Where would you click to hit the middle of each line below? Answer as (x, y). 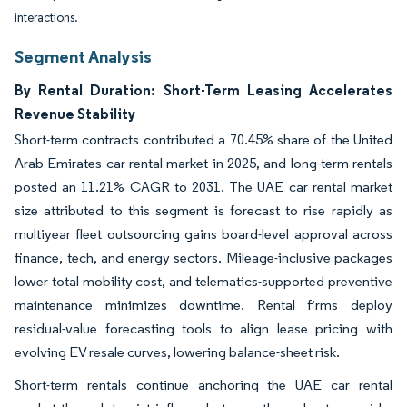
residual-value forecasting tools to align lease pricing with (203, 328)
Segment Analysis (83, 56)
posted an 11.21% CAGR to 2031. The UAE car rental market (203, 187)
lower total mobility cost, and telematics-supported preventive (203, 281)
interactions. (46, 18)
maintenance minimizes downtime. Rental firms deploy (203, 305)
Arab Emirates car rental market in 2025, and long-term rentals (203, 163)
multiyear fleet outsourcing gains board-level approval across (203, 234)
